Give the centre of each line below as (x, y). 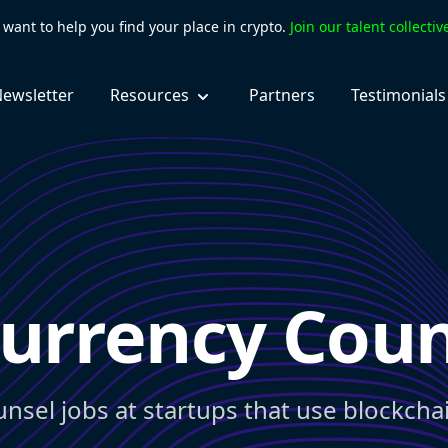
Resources (149, 95)
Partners (281, 95)
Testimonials (398, 95)
